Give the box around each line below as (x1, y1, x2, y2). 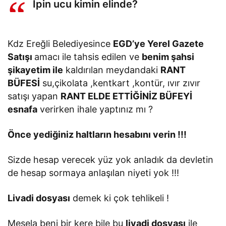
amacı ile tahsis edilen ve (34, 51, 142, 62)
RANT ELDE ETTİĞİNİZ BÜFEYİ (61, 90, 193, 101)
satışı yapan (8, 90, 61, 101)
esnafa (8, 103, 37, 115)
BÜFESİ (8, 77, 40, 88)
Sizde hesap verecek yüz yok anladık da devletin (8, 154, 214, 165)
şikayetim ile (8, 64, 64, 75)
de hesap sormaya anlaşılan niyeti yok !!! (8, 167, 180, 178)
